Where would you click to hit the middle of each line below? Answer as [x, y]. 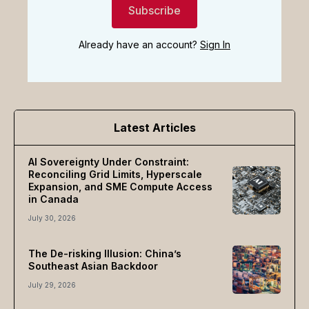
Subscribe [154, 11]
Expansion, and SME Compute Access [120, 187]
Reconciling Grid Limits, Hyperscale [115, 175]
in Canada [53, 199]
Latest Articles [154, 128]
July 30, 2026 [52, 218]
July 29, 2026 [52, 285]
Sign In [215, 45]
